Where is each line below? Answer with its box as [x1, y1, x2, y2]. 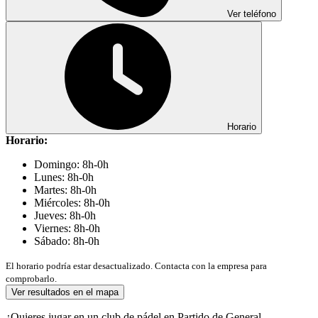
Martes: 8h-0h [34, 183, 97, 196]
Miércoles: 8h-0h [34, 196, 110, 209]
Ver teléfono [224, 8, 276, 19]
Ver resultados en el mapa [11, 286, 119, 297]
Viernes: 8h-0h [34, 221, 100, 234]
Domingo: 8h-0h [34, 158, 109, 170]
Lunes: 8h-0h [34, 170, 94, 183]
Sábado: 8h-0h [34, 234, 99, 247]
